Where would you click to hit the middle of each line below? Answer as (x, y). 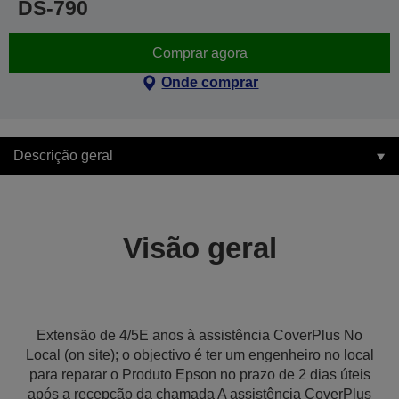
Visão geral (199, 248)
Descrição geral (63, 155)
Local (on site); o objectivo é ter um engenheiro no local (199, 355)
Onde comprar (210, 82)
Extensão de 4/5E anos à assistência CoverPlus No (199, 335)
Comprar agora (199, 53)
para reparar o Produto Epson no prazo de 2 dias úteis (199, 375)
